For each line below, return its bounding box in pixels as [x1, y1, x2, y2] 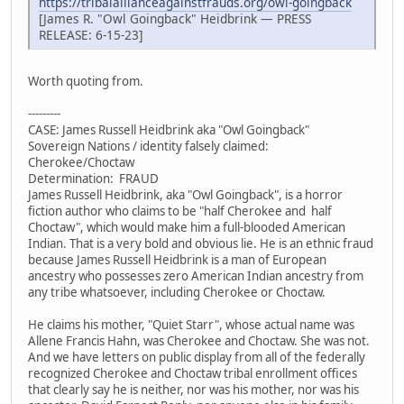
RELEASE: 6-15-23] [39, 26, 142, 44]
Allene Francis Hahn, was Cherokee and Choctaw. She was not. [28, 333, 372, 350]
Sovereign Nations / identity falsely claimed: [28, 138, 271, 155]
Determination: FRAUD [28, 170, 159, 188]
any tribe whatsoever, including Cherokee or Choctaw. [28, 284, 326, 301]
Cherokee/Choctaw [28, 154, 134, 171]
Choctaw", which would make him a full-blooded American [28, 219, 345, 236]
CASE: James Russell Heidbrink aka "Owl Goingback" [28, 122, 309, 139]
